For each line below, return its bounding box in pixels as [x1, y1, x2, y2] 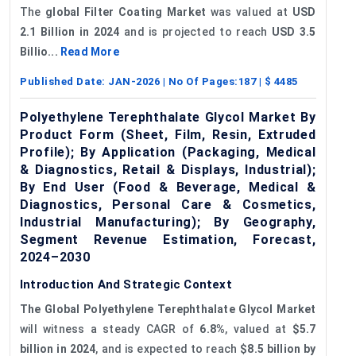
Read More [60, 44, 119, 58]
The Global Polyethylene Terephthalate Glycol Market [20, 302, 316, 315]
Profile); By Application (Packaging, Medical [20, 144, 316, 160]
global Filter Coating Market [45, 5, 207, 18]
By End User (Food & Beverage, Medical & [20, 179, 316, 195]
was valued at [206, 5, 292, 18]
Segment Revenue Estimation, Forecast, [20, 231, 316, 247]
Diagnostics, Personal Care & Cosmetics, [20, 196, 316, 212]
